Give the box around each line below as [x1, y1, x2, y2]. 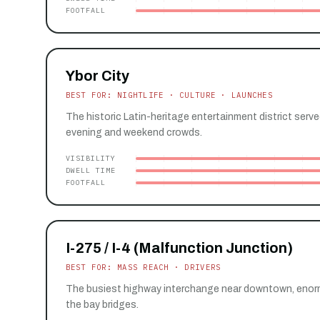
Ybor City [65, 68, 129, 84]
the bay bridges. [65, 299, 139, 311]
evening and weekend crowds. [65, 127, 202, 139]
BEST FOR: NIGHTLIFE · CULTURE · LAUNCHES [65, 90, 273, 101]
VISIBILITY [65, 153, 116, 163]
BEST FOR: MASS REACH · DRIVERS [65, 262, 221, 273]
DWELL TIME [65, 165, 116, 175]
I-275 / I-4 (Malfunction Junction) [65, 240, 293, 256]
